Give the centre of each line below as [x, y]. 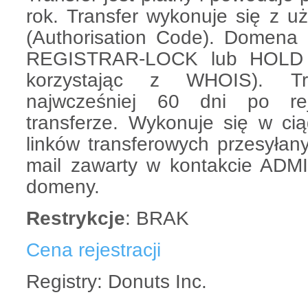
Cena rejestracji [93, 250]
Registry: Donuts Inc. [117, 281]
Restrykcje [76, 218]
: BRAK [157, 218]
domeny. [63, 186]
